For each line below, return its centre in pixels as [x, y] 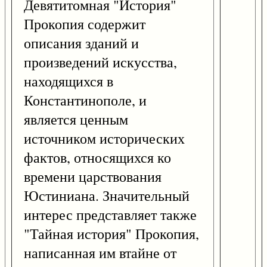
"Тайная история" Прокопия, [111, 234]
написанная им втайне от [100, 253]
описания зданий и [81, 43]
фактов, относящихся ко [97, 158]
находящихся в [69, 81]
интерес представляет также [110, 215]
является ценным [76, 119]
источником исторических [104, 139]
